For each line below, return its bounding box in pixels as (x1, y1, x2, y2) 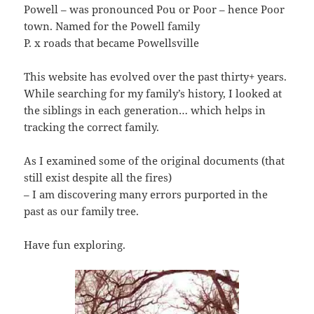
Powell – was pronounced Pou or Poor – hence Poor (24, 1, 285, 16)
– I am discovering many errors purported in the (24, 186, 268, 201)
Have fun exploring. (24, 237, 126, 252)
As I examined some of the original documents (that (24, 153, 285, 168)
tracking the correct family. (24, 119, 160, 134)
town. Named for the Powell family (24, 18, 200, 33)
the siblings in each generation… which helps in (24, 102, 266, 117)
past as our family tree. (24, 203, 139, 218)
